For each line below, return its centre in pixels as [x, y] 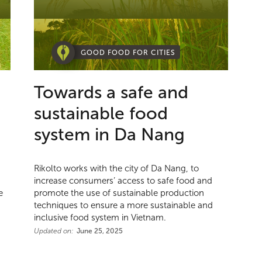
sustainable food [101, 113]
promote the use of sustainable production [119, 193]
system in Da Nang [110, 135]
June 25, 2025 [100, 231]
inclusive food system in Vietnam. [100, 218]
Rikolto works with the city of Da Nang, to [117, 169]
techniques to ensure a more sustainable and [124, 206]
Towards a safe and [111, 92]
